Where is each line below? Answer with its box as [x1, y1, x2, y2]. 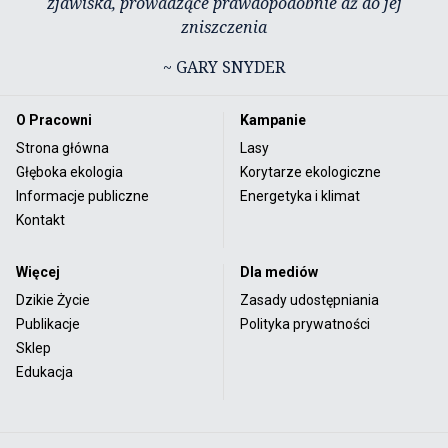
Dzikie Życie [16, 291, 90, 308]
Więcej [16, 263, 60, 280]
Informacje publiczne [16, 187, 149, 204]
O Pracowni [16, 111, 92, 128]
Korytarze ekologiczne [240, 163, 381, 180]
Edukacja [16, 363, 73, 380]
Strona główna [16, 139, 109, 156]
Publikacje [16, 315, 80, 332]
